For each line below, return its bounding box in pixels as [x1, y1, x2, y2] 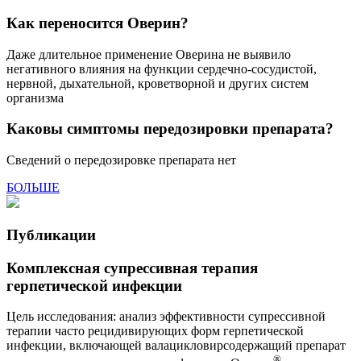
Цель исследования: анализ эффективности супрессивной [6, 309, 326, 324]
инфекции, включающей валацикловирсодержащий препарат [6, 338, 346, 353]
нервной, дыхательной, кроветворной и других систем [6, 76, 309, 90]
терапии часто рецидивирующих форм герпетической [6, 324, 304, 338]
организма [6, 90, 64, 105]
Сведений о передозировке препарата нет [6, 153, 236, 168]
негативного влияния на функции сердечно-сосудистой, [6, 61, 317, 76]
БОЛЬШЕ [6, 180, 60, 195]
